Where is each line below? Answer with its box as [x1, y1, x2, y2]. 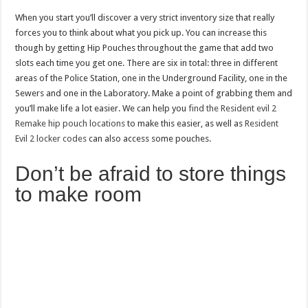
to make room [15, 182, 142, 206]
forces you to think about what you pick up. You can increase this [15, 27, 267, 38]
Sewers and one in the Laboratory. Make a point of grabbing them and [15, 87, 293, 98]
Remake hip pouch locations [15, 118, 126, 129]
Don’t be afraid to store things [15, 162, 287, 185]
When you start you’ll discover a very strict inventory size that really [15, 12, 275, 23]
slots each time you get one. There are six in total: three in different [15, 57, 278, 68]
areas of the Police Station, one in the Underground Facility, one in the [15, 72, 288, 83]
